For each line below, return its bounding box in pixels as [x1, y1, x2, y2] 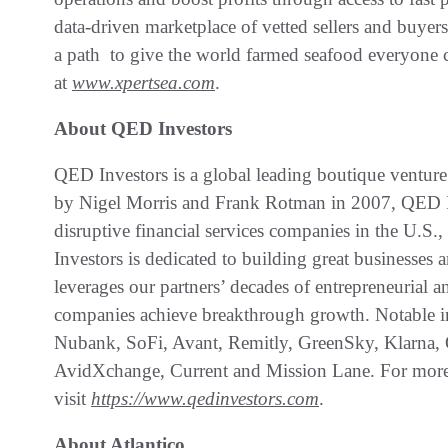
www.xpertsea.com [72, 71, 215, 93]
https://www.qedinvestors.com [91, 387, 319, 409]
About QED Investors [54, 117, 232, 139]
